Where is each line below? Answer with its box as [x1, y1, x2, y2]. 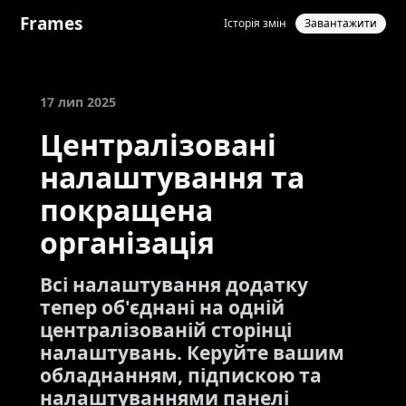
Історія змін [224, 15, 287, 31]
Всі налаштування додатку [40, 272, 308, 297]
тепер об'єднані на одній [40, 295, 285, 320]
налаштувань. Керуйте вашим [40, 340, 344, 365]
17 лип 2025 [40, 93, 116, 111]
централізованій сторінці [40, 317, 292, 343]
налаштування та [40, 158, 304, 197]
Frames [19, 11, 82, 35]
